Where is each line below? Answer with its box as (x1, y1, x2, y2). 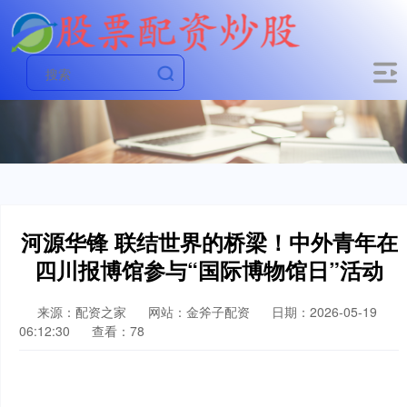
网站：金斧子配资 (148, 303, 250, 321)
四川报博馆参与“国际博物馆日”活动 (35, 254, 383, 285)
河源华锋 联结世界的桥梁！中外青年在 (20, 226, 398, 257)
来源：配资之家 (37, 303, 130, 321)
